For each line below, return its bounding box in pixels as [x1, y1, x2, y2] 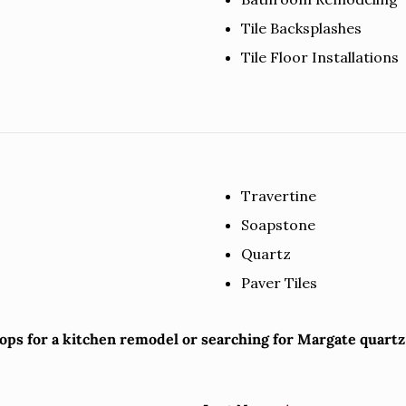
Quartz [240, 244, 291, 263]
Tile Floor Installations [240, 47, 399, 66]
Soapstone [240, 215, 315, 234]
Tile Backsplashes [240, 18, 362, 37]
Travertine [240, 186, 316, 205]
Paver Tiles [240, 273, 317, 292]
